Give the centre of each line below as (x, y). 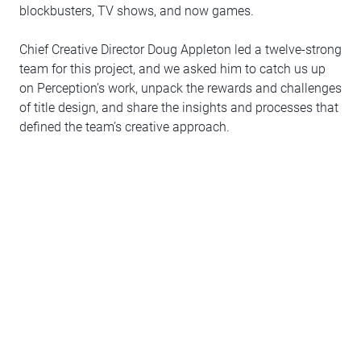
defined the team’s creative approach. (124, 127)
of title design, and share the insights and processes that (179, 108)
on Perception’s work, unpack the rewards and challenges (180, 88)
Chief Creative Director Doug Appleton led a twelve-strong (180, 50)
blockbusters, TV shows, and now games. (137, 11)
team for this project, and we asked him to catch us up (172, 69)
